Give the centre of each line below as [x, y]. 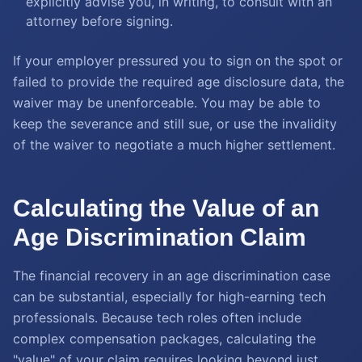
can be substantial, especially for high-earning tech [169, 297]
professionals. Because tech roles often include [157, 318]
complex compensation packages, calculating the [164, 339]
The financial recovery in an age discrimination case [172, 276]
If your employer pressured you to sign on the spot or [178, 61]
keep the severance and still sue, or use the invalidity [175, 124]
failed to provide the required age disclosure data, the [179, 82]
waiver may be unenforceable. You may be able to [167, 103]
